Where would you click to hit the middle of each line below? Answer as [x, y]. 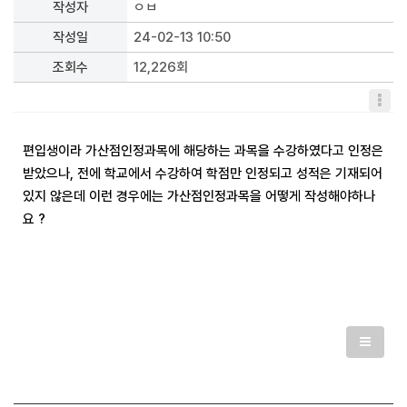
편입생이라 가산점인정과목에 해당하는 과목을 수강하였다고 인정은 [203, 151]
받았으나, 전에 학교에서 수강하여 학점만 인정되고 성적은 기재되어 [203, 174]
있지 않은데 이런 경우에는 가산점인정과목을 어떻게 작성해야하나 [199, 196]
